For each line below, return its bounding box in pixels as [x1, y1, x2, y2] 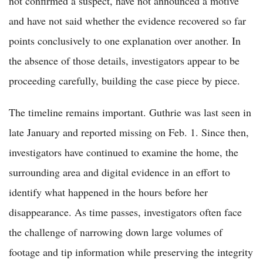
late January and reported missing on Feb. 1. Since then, [9, 124, 249, 139]
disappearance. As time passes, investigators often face [9, 204, 242, 219]
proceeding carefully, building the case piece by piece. [9, 73, 240, 87]
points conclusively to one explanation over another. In [9, 33, 241, 48]
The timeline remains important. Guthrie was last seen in [9, 104, 251, 119]
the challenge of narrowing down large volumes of [9, 224, 222, 239]
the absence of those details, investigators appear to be [9, 53, 240, 68]
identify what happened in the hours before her [9, 184, 208, 199]
